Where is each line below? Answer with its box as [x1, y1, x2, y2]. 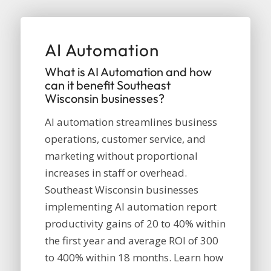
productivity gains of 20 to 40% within [44, 217, 226, 231]
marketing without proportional [44, 149, 198, 163]
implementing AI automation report [44, 200, 217, 214]
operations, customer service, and [44, 132, 206, 146]
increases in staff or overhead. [44, 166, 187, 180]
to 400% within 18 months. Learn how [44, 250, 223, 265]
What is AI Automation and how [44, 64, 212, 79]
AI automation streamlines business [44, 115, 217, 129]
